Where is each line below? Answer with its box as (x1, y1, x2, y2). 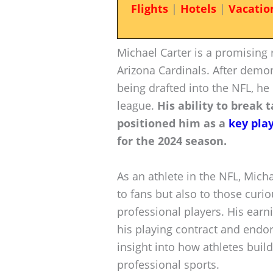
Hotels (180, 1, 216, 16)
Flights (130, 1, 168, 16)
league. (117, 97, 157, 113)
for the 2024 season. (117, 133, 227, 148)
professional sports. (117, 257, 219, 272)
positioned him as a (117, 115, 229, 130)
